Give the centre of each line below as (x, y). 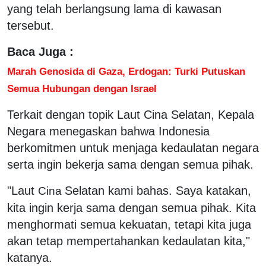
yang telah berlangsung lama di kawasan (114, 9)
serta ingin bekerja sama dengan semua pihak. (130, 164)
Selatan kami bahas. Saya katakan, (158, 190)
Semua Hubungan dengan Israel (82, 88)
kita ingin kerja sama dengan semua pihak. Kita (132, 208)
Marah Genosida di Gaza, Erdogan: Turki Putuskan (126, 71)
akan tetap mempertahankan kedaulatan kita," (129, 241)
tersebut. (31, 25)
